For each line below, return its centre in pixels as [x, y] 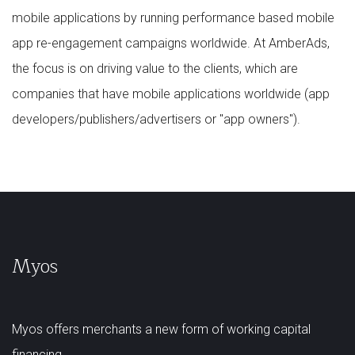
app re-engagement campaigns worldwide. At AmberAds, [171, 44]
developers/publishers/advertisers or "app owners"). [156, 120]
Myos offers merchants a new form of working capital [161, 330]
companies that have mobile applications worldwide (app [171, 94]
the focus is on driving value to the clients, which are [155, 69]
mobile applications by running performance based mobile [173, 18]
